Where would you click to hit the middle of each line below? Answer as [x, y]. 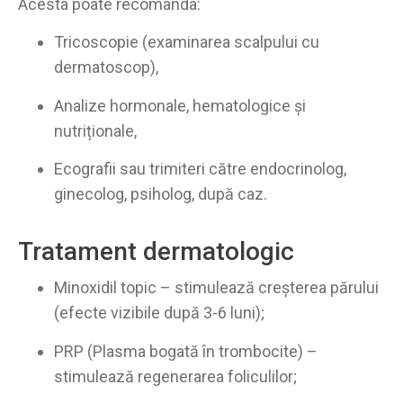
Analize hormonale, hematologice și [180, 105]
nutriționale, [95, 130]
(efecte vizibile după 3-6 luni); [159, 313]
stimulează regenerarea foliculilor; [175, 376]
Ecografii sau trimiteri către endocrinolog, [200, 169]
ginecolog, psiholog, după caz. [161, 194]
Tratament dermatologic [156, 252]
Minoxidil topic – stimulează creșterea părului [216, 288]
